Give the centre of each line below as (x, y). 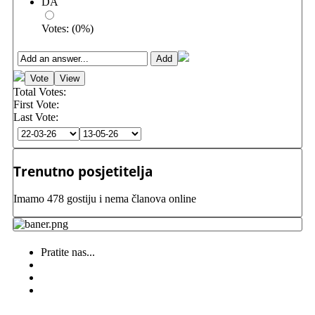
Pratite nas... (68, 252)
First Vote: (36, 104)
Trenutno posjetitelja (83, 171)
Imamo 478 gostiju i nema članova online (105, 199)
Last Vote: (36, 117)
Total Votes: (40, 92)
